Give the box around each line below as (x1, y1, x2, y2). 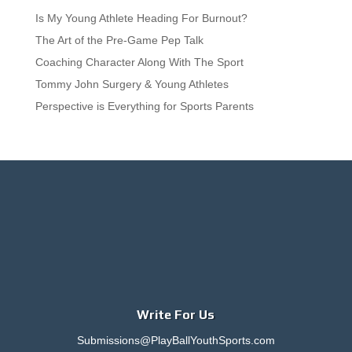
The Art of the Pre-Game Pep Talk (35, 34, 203, 47)
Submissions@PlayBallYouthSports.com (76, 334, 275, 347)
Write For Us (137, 307, 215, 323)
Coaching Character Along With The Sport (35, 56, 244, 69)
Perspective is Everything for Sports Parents (35, 100, 254, 113)
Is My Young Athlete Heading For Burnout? (35, 12, 247, 25)
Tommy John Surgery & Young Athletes (35, 78, 229, 91)
